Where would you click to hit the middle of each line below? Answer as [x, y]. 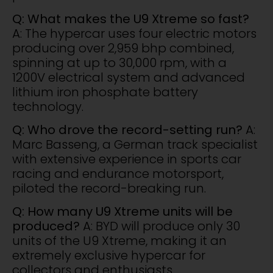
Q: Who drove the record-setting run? [127, 129]
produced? [46, 226]
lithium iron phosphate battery [105, 92]
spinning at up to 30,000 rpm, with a [119, 62]
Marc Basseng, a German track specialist [135, 144]
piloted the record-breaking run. [109, 188]
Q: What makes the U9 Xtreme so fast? [131, 19]
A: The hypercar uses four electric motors [134, 33]
